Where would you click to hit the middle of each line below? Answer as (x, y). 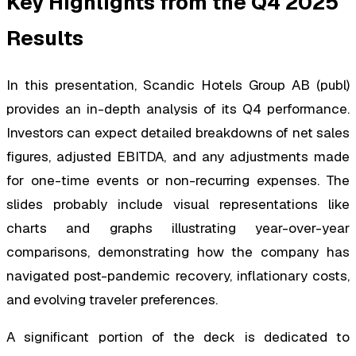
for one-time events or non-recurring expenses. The (178, 181)
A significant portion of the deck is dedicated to (178, 337)
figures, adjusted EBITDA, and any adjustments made (178, 157)
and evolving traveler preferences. (112, 300)
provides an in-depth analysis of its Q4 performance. (178, 109)
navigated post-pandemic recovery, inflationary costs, (178, 276)
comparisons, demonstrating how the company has (178, 252)
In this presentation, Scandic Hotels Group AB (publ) (178, 85)
